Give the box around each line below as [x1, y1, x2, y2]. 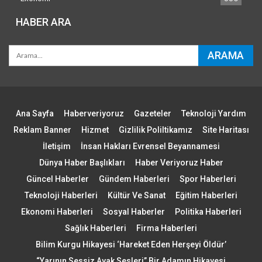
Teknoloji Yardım [181, 108, 246, 118]
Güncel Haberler [26, 174, 89, 184]
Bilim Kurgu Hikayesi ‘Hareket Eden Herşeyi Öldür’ [36, 239, 226, 249]
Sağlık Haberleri [65, 223, 126, 233]
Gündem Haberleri [98, 174, 170, 184]
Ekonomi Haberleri [20, 206, 93, 216]
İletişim [42, 141, 71, 151]
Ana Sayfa [16, 108, 54, 118]
